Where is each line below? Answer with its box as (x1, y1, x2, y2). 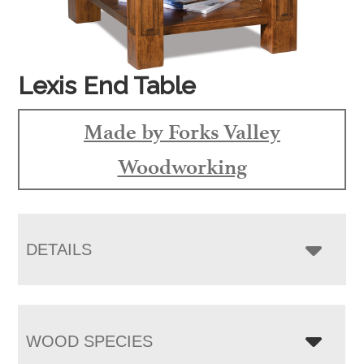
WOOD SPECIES (26, 331, 154, 350)
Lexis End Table (18, 71, 197, 100)
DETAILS (26, 240, 93, 258)
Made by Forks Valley (84, 119, 280, 144)
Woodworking (117, 154, 247, 179)
